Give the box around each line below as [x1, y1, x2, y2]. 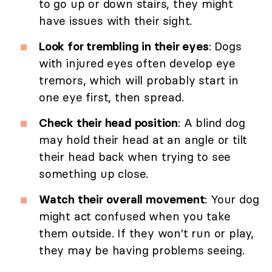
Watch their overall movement [39, 191, 205, 206]
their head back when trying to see [39, 149, 231, 164]
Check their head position [39, 115, 178, 130]
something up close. [39, 166, 149, 181]
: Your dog [205, 191, 259, 206]
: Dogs [208, 38, 242, 53]
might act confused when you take [39, 208, 231, 223]
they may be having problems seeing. [39, 242, 245, 257]
